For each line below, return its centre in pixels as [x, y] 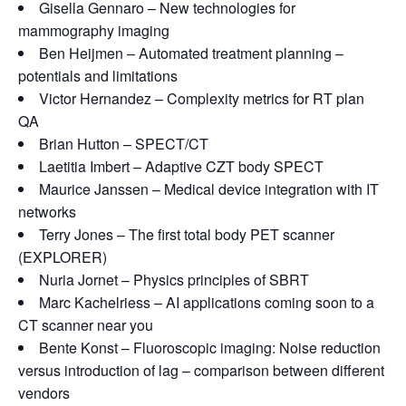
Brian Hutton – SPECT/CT [124, 144]
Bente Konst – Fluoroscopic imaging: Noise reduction [210, 348]
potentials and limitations [98, 76]
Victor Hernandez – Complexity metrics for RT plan [202, 98]
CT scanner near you [86, 325]
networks [47, 212]
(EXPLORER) [63, 257]
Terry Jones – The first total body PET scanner [187, 234]
